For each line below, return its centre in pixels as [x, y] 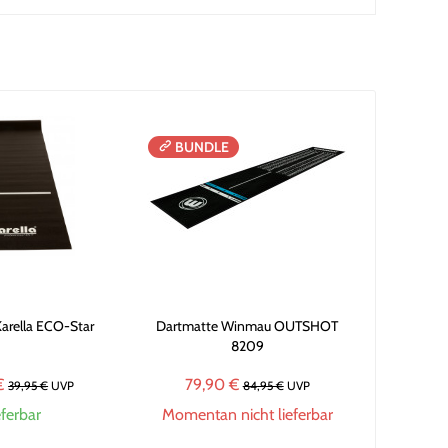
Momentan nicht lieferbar [247, 414]
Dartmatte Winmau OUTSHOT [247, 326]
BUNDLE [202, 147]
